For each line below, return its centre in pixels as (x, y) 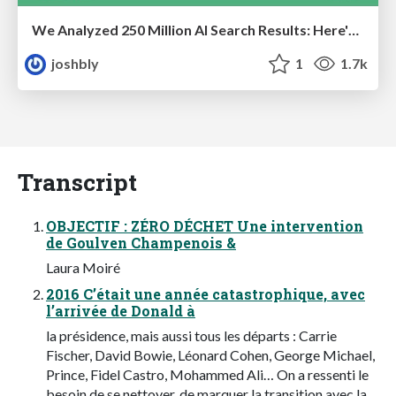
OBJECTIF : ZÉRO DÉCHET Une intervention (205, 225)
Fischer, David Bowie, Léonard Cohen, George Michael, (210, 354)
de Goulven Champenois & (141, 242)
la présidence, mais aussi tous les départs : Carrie (191, 335)
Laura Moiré (83, 267)
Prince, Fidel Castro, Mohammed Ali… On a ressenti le (207, 374)
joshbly (74, 63)
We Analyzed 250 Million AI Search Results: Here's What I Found (354, 29)
